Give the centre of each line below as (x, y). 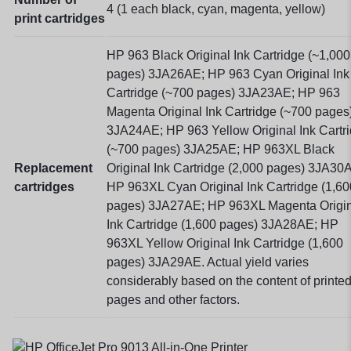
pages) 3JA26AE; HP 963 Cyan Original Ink (228, 74)
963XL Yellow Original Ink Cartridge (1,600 (225, 243)
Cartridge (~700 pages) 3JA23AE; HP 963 (223, 92)
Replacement (53, 168)
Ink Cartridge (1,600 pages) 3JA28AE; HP (223, 224)
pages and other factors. (175, 299)
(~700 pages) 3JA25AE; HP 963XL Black (221, 149)
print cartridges (60, 18)
